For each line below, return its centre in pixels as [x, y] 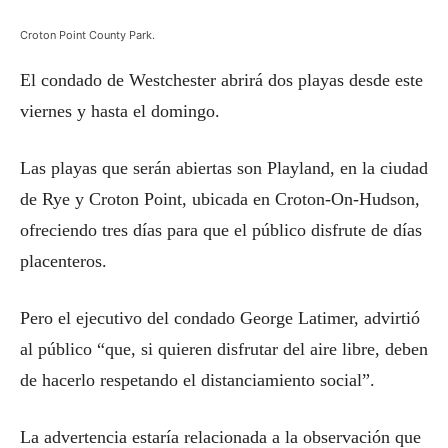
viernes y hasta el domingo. [120, 111]
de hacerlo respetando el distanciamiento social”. [197, 380]
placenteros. [63, 261]
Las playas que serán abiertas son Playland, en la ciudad [224, 168]
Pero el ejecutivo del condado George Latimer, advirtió [220, 318]
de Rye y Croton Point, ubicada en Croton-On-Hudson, [220, 199]
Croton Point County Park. [87, 35]
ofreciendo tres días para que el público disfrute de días [221, 230]
